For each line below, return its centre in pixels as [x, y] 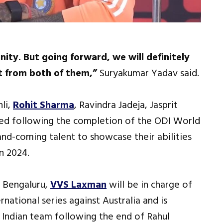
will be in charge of [149, 184]
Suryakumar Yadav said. [148, 73]
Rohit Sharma [44, 105]
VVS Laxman [78, 184]
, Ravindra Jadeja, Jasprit [126, 105]
